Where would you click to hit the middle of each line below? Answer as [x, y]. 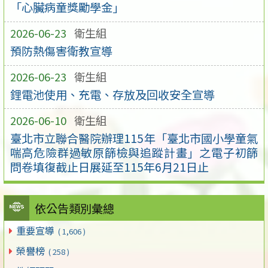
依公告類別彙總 [74, 208]
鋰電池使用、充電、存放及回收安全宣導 [112, 94]
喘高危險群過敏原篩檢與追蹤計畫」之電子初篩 [134, 152]
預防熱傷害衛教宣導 [61, 51]
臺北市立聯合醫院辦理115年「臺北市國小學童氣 [134, 138]
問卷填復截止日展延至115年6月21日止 [109, 167]
